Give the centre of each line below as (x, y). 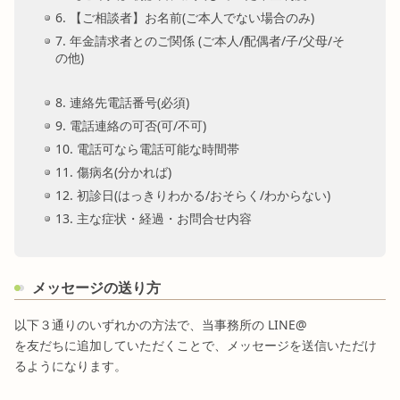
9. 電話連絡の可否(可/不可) (131, 125)
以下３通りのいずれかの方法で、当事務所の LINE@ (161, 325)
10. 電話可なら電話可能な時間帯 (147, 148)
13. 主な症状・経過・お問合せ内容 (154, 218)
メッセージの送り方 (96, 288)
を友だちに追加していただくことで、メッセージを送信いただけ (196, 346)
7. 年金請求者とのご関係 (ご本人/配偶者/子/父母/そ (200, 40)
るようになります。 (71, 366)
